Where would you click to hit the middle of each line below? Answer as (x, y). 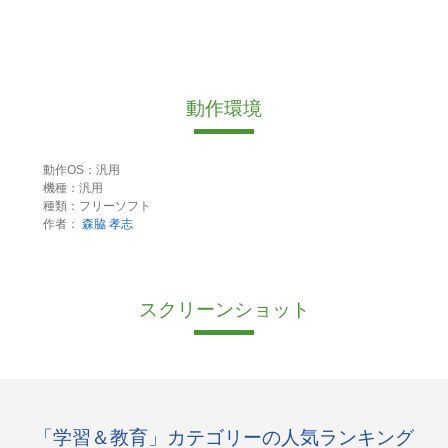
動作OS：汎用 (81, 170)
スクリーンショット (224, 310)
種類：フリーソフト (96, 206)
